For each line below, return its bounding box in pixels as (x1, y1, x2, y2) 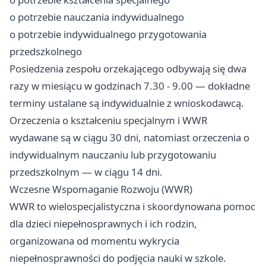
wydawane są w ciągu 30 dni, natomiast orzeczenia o (9, 131, 249, 145)
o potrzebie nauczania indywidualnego (9, 10, 184, 24)
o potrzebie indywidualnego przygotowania (9, 27, 207, 42)
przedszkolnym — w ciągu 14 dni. (9, 165, 163, 179)
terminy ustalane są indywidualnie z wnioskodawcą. (9, 96, 244, 110)
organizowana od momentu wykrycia (9, 234, 179, 248)
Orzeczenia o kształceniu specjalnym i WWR (9, 113, 207, 128)
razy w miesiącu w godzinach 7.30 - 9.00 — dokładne (9, 79, 250, 93)
